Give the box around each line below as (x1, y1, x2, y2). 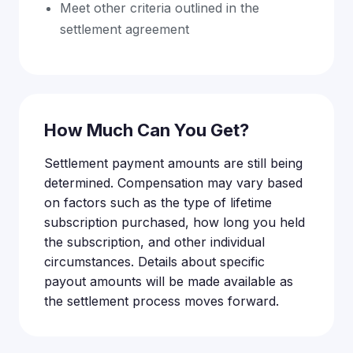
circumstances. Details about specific (44, 254, 265, 269)
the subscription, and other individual (44, 234, 265, 250)
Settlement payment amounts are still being (44, 155, 303, 171)
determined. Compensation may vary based (44, 175, 303, 191)
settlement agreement (60, 21, 189, 37)
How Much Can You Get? (44, 120, 249, 140)
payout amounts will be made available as (44, 273, 293, 289)
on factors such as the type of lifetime (44, 195, 272, 210)
